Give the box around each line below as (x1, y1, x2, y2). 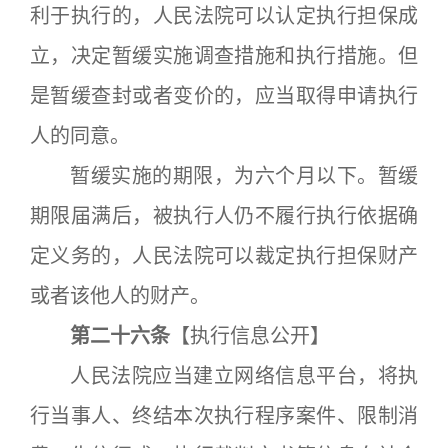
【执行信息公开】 (170, 324, 330, 348)
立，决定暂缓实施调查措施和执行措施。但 (30, 44, 418, 68)
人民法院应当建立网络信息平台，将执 (30, 364, 418, 388)
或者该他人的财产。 (30, 284, 210, 308)
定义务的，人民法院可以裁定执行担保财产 (30, 244, 418, 268)
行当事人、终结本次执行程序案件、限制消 (30, 404, 418, 428)
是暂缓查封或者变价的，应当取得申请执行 (30, 84, 418, 108)
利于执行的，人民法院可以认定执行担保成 (30, 4, 418, 28)
